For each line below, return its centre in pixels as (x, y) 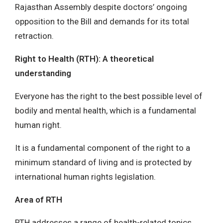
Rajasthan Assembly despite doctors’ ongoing (101, 7)
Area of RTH (39, 199)
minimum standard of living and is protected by (103, 162)
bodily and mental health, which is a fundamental (106, 110)
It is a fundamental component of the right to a (103, 148)
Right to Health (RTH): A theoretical (84, 58)
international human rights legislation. (85, 176)
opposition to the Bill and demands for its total (102, 21)
